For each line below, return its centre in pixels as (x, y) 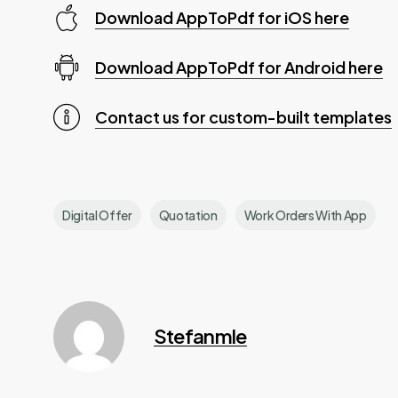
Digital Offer (97, 215)
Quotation (188, 215)
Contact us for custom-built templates (243, 117)
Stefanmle (200, 336)
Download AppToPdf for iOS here (222, 17)
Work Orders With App (305, 215)
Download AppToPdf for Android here (239, 67)
